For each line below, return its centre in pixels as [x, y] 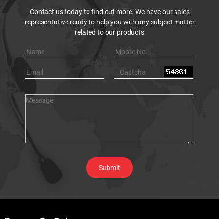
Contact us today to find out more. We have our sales [109, 11]
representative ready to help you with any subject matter [109, 22]
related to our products [109, 32]
